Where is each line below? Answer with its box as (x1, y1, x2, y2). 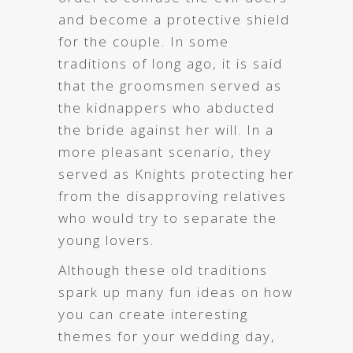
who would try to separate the (58, 208, 277, 227)
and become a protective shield (58, 9, 290, 28)
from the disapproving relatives (58, 186, 287, 205)
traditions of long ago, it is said (58, 54, 283, 72)
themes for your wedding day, (58, 326, 276, 345)
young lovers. (58, 230, 154, 249)
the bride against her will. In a (58, 120, 274, 139)
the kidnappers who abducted (58, 98, 275, 117)
